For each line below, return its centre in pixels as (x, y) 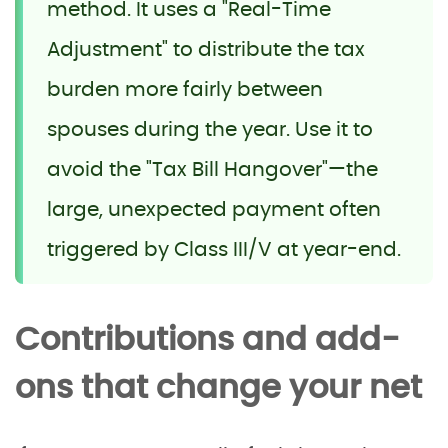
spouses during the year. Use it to (210, 129)
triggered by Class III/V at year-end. (224, 249)
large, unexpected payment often (214, 209)
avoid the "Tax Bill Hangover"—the (212, 169)
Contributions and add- (207, 339)
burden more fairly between (185, 89)
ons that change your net (218, 387)
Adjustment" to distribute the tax (206, 49)
